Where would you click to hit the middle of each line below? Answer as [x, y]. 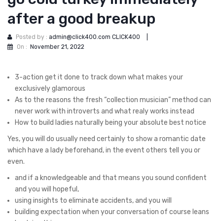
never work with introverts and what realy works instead [105, 111]
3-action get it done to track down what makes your [99, 77]
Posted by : [32, 37]
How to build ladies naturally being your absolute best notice [110, 122]
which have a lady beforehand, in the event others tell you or [104, 150]
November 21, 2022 [57, 47]
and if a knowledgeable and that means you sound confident [111, 178]
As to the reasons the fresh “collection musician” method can [113, 100]
